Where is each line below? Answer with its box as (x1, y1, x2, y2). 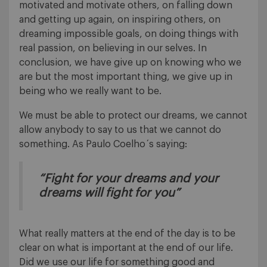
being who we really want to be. (19, 86, 162, 97)
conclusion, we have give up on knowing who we (19, 58, 241, 68)
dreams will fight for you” (39, 187, 180, 200)
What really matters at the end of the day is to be (19, 229, 235, 239)
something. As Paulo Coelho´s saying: (19, 139, 187, 150)
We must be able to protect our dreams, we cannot (19, 111, 247, 121)
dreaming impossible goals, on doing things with (19, 29, 238, 39)
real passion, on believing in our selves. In (19, 44, 207, 54)
